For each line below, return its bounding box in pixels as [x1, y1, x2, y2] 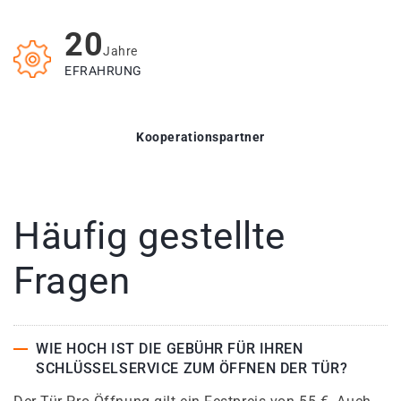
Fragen [13, 259, 131, 303]
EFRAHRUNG [64, 64, 143, 79]
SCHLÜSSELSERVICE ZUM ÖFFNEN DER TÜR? [36, 360, 348, 378]
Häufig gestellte [13, 214, 286, 259]
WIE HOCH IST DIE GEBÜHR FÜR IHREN [36, 340, 303, 358]
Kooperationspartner [136, 130, 265, 145]
